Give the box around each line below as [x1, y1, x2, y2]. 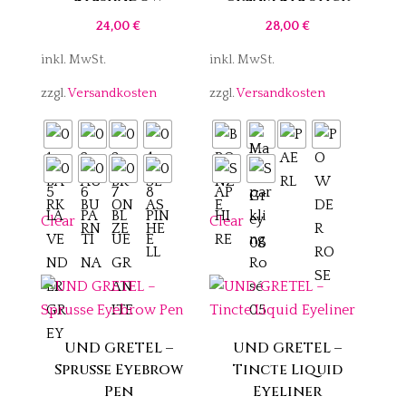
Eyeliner [253, 382, 323, 402]
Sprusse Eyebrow [53, 360, 183, 381]
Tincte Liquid [232, 360, 343, 381]
